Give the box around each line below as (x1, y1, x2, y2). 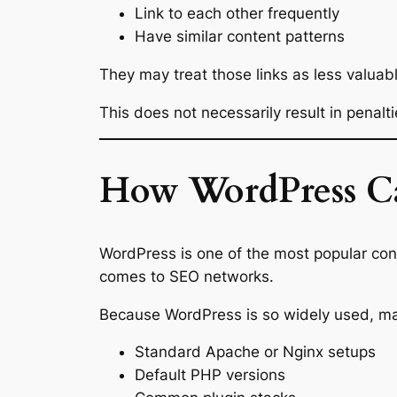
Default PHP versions (135, 366, 285, 385)
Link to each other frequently (135, 4, 339, 23)
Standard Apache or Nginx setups (135, 343, 376, 362)
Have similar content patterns (135, 27, 345, 46)
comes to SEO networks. (99, 267, 274, 285)
